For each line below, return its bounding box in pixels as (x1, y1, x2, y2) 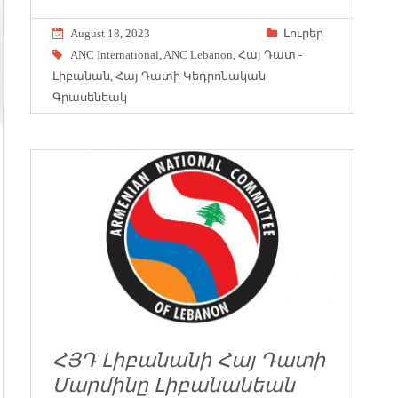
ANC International (70, 47, 159, 61)
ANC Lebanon (163, 47, 233, 61)
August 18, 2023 (70, 26, 150, 40)
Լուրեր (283, 26, 323, 40)
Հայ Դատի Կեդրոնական (115, 68, 266, 83)
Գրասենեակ (52, 90, 127, 104)
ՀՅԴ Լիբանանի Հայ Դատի (52, 349, 325, 372)
